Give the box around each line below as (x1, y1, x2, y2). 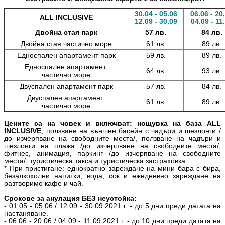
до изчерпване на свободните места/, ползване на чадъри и (4, 134, 221, 142)
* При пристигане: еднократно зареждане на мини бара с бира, (4, 164, 221, 172)
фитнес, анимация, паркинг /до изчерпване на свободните (4, 149, 221, 157)
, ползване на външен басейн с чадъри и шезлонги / (41, 127, 221, 135)
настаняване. (4, 209, 48, 217)
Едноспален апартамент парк (17, 51, 116, 59)
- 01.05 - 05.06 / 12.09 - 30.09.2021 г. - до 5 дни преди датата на (4, 202, 221, 210)
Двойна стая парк (35, 28, 97, 36)
